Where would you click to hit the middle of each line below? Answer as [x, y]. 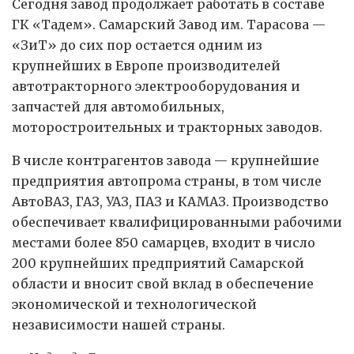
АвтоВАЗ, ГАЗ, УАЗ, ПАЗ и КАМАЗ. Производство [170, 201]
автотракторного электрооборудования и [156, 86]
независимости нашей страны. [119, 324]
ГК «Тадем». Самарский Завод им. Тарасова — [169, 24]
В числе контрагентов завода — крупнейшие [166, 160]
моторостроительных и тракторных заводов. [167, 127]
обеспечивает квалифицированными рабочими [177, 222]
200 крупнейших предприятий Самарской [158, 263]
